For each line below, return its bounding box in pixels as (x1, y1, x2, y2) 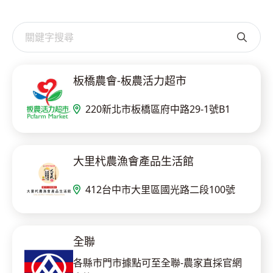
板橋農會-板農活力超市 (73, 73, 186, 88)
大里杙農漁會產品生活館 (73, 154, 194, 168)
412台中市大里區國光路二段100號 (85, 182, 235, 196)
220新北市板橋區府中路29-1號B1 (85, 102, 230, 116)
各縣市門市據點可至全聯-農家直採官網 (73, 256, 242, 269)
